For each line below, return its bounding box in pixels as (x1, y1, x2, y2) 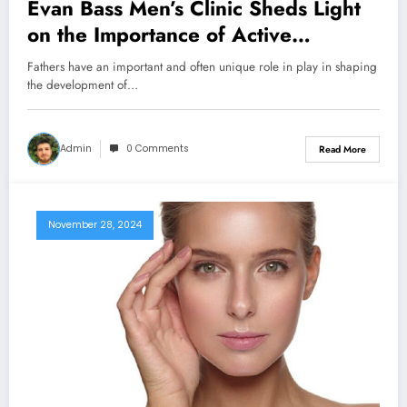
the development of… (27, 76, 138, 94)
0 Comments (126, 142, 189, 156)
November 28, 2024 (48, 218, 142, 233)
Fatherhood (27, 46, 134, 76)
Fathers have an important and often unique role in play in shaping (27, 58, 377, 76)
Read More (319, 142, 366, 156)
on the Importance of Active (27, 20, 292, 50)
